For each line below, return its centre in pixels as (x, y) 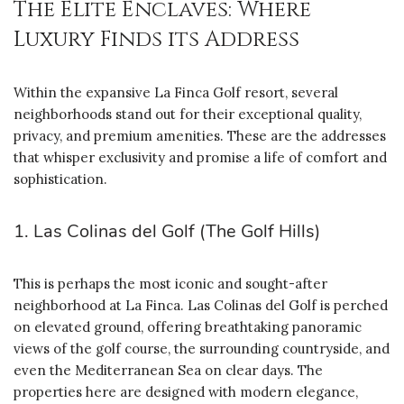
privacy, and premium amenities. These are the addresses (200, 135)
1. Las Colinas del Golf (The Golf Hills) (167, 231)
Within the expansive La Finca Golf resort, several (176, 92)
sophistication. (60, 179)
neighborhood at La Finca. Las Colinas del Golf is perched (201, 305)
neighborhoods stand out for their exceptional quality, (188, 114)
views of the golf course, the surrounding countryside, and (202, 348)
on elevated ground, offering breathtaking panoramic (188, 326)
